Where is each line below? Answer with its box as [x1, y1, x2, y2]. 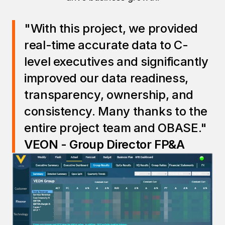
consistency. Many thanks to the [24, 104, 207, 119]
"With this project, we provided [24, 21, 198, 36]
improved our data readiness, [24, 71, 188, 85]
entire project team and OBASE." [24, 121, 207, 135]
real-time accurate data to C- [24, 38, 188, 52]
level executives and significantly [24, 54, 208, 69]
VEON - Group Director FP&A [24, 137, 185, 152]
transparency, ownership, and [24, 87, 193, 102]
